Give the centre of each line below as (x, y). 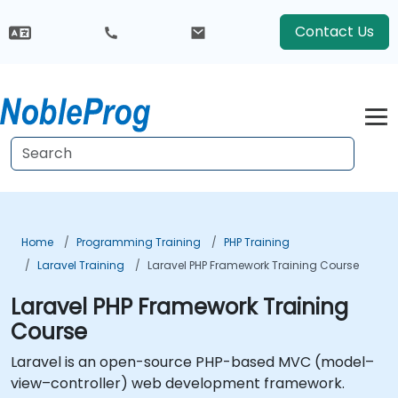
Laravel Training (81, 265)
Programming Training (139, 242)
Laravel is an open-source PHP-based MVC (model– (192, 362)
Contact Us (334, 32)
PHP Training (257, 242)
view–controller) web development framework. (178, 383)
